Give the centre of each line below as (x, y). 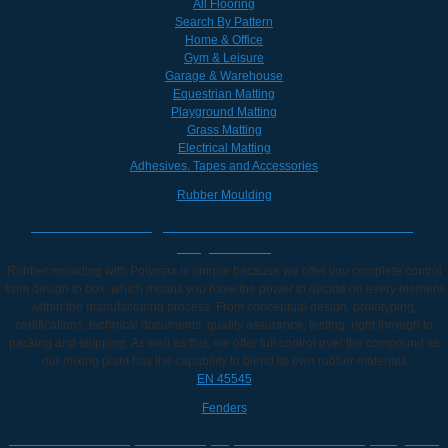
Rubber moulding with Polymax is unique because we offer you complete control (224, 270)
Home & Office (224, 39)
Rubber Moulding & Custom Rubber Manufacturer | (224, 225)
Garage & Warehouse (224, 75)
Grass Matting (224, 129)
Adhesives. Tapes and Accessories (224, 165)
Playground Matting (224, 111)
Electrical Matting (224, 147)
